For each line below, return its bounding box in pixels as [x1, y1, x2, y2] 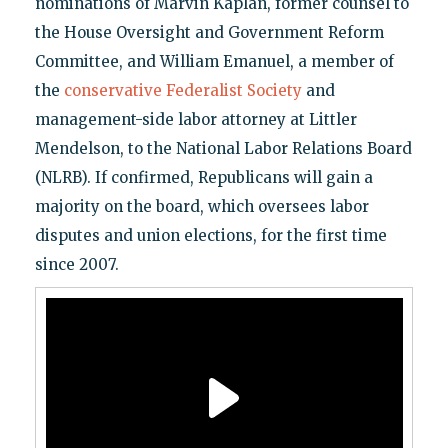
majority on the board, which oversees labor [34, 196, 369, 216]
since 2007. [34, 254, 119, 274]
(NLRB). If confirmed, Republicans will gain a [34, 167, 373, 187]
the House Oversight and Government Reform [34, 22, 384, 42]
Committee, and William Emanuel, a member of [34, 51, 394, 71]
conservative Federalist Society [63, 80, 302, 100]
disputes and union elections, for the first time [34, 225, 387, 245]
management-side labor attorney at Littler [34, 109, 357, 129]
